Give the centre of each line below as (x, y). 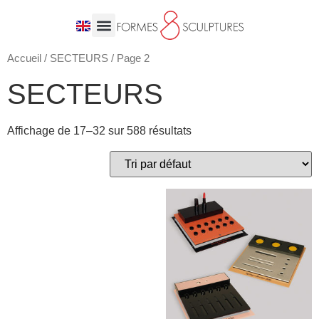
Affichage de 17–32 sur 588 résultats (99, 130)
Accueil (24, 58)
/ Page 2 (129, 58)
